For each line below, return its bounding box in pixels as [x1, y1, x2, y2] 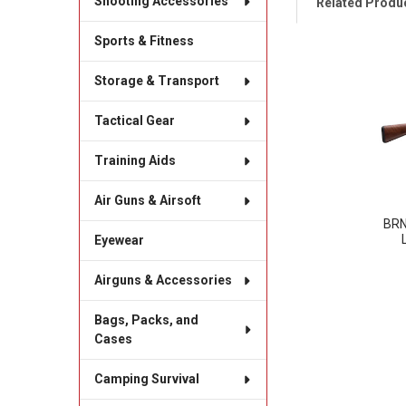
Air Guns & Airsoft [93, 193, 201, 208]
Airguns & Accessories [93, 273, 232, 288]
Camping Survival [93, 372, 199, 387]
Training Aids [93, 153, 176, 169]
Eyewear [93, 233, 144, 248]
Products [296, 91, 366, 111]
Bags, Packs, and [93, 313, 198, 328]
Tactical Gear [93, 113, 175, 129]
